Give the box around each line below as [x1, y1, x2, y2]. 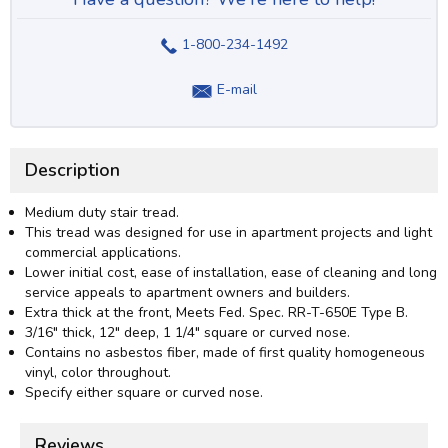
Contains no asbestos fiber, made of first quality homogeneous [25, 342, 425, 362]
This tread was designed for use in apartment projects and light [25, 222, 432, 242]
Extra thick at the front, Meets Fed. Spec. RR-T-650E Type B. [25, 302, 408, 322]
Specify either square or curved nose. [25, 382, 263, 402]
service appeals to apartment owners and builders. [25, 282, 350, 302]
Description [25, 157, 120, 182]
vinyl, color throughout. [25, 362, 171, 382]
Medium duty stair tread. [25, 202, 179, 222]
